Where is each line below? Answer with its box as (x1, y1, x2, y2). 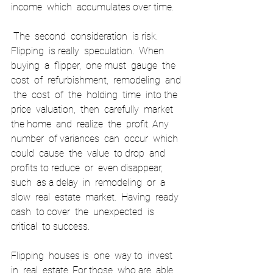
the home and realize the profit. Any (11, 118, 174, 130)
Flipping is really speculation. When (11, 45, 169, 57)
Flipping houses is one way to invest (11, 250, 177, 262)
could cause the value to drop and (11, 147, 170, 160)
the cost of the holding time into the (11, 89, 180, 101)
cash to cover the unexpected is (11, 206, 157, 218)
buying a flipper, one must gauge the (11, 60, 180, 72)
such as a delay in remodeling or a (11, 177, 170, 189)
